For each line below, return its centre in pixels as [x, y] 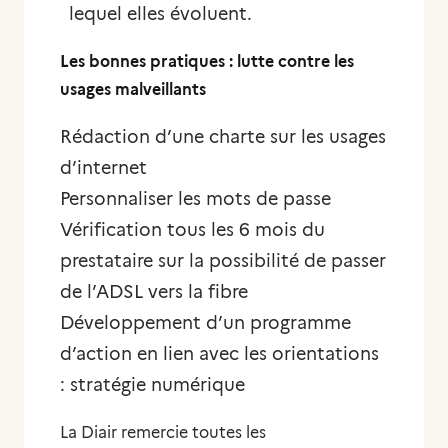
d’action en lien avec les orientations [219, 354]
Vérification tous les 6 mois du [192, 230]
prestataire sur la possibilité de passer [223, 261]
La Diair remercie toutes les [163, 432]
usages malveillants [133, 89]
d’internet [103, 168]
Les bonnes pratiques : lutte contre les [207, 61]
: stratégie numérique [152, 385]
